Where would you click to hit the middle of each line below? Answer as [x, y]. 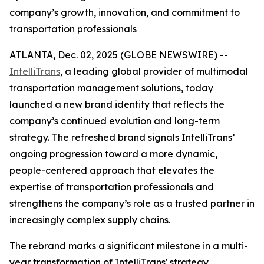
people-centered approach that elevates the [112, 170]
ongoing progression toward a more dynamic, [113, 154]
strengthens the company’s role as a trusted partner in [132, 203]
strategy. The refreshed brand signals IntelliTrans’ [122, 137]
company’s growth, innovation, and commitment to [125, 12]
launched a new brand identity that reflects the [117, 104]
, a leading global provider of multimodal [154, 71]
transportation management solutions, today [111, 88]
